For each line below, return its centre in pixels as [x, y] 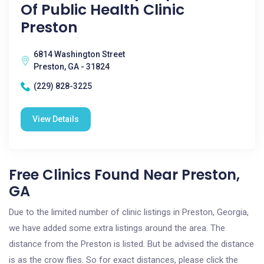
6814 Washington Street [79, 54]
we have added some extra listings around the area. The [117, 228]
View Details [56, 119]
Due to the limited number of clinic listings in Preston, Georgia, [129, 212]
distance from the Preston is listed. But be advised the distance [131, 244]
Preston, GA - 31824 [72, 67]
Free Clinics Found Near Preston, [124, 175]
